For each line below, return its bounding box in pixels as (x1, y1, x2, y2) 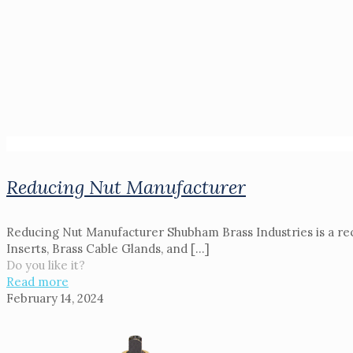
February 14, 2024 (6, 291, 104, 307)
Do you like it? (6, 258, 85, 273)
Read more (6, 274, 69, 290)
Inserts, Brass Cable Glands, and (6, 241, 188, 257)
